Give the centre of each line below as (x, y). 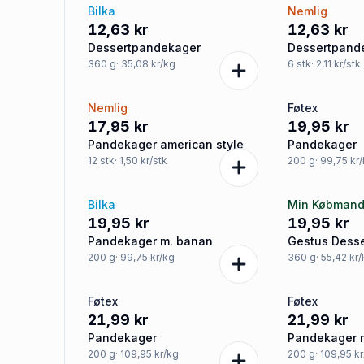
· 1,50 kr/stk (141, 160)
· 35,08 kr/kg (146, 64)
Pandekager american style (166, 144)
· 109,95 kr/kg (147, 354)
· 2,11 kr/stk (336, 64)
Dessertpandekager (144, 48)
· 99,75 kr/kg (145, 257)
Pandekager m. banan (150, 241)
